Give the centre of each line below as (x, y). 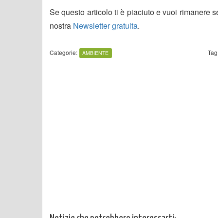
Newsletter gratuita (105, 25)
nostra (61, 25)
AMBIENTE (96, 53)
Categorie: (64, 52)
